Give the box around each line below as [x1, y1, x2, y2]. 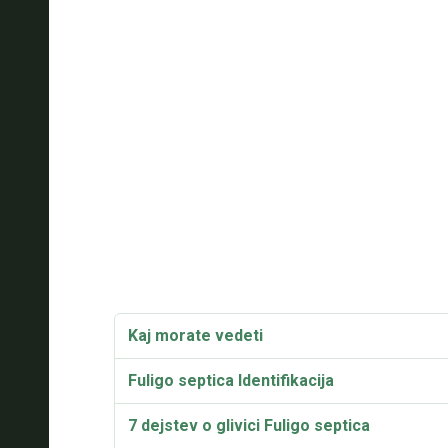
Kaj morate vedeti [127, 326, 263, 345]
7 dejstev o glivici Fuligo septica [127, 416, 370, 435]
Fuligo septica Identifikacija [127, 371, 334, 390]
